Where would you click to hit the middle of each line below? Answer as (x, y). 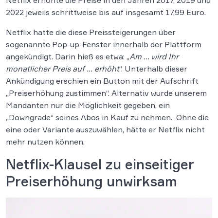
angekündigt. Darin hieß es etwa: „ (68, 56)
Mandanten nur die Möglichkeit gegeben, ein (88, 105)
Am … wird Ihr (154, 56)
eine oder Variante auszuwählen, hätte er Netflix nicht (105, 129)
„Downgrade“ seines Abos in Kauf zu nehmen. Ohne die (107, 117)
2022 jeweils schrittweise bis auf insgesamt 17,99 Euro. (106, 12)
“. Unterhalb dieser (153, 68)
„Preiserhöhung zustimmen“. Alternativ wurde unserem (106, 93)
